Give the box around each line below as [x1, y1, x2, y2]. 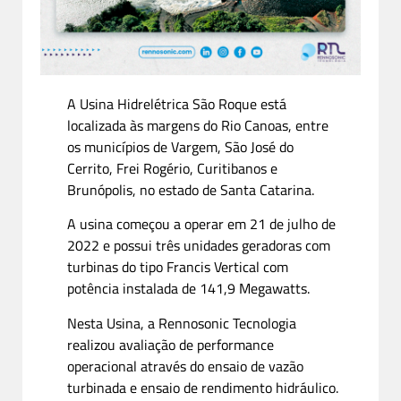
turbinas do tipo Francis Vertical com [67, 256, 288, 278]
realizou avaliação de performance [67, 333, 274, 355]
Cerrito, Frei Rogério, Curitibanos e [67, 158, 277, 180]
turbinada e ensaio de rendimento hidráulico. [67, 376, 338, 398]
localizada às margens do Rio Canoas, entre [67, 115, 328, 137]
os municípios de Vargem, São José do [67, 136, 294, 158]
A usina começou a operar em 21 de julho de [67, 213, 336, 235]
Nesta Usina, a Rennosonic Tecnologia [67, 311, 296, 334]
